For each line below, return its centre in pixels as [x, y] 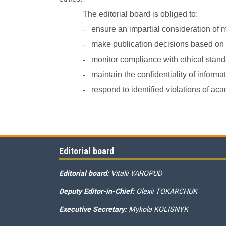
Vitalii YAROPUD [136, 173]
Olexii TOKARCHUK [167, 191]
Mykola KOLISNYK [158, 209]
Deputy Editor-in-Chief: [98, 191]
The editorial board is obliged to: [140, 14]
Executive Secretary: [94, 209]
